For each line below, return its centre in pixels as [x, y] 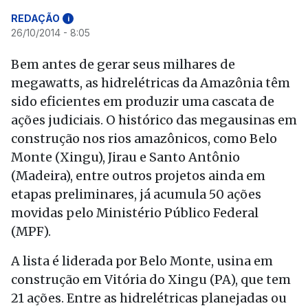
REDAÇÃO [35, 18]
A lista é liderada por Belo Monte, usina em [142, 261]
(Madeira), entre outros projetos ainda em [138, 176]
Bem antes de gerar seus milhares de [123, 64]
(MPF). [31, 231]
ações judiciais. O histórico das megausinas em [154, 120]
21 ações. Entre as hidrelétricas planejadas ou [149, 298]
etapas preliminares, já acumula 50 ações [136, 194]
